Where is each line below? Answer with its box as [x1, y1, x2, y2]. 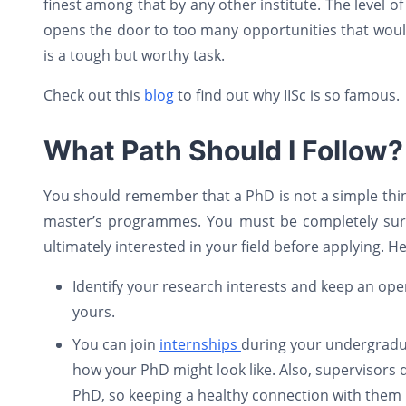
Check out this [43, 85, 144, 105]
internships [159, 334, 241, 354]
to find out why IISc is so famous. [178, 85, 400, 105]
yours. [72, 302, 115, 322]
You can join [72, 334, 159, 354]
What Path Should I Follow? [43, 134, 403, 167]
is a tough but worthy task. [43, 45, 225, 65]
